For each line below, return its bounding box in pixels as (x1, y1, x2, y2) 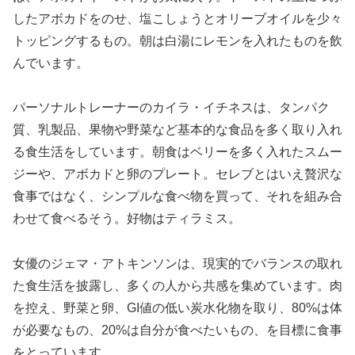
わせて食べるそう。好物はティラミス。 (13, 212, 241, 226)
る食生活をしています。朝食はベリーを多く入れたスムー (13, 145, 342, 159)
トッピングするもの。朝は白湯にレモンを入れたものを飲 (13, 33, 342, 48)
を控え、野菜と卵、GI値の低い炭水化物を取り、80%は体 (13, 301, 342, 315)
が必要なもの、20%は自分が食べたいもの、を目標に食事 (13, 323, 342, 338)
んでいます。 (13, 55, 89, 70)
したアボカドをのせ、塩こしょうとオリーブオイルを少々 (13, 11, 342, 25)
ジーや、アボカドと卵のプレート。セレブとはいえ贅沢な (13, 167, 342, 181)
